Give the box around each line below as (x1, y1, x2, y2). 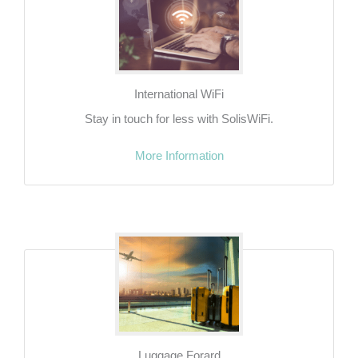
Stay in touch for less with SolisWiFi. (85, 112, 273, 125)
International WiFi (134, 87, 224, 101)
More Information (134, 149, 224, 162)
